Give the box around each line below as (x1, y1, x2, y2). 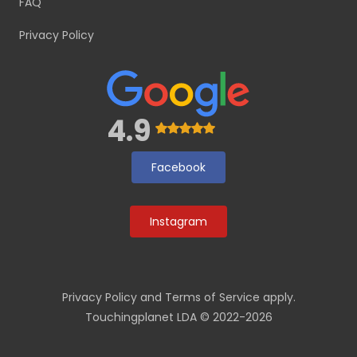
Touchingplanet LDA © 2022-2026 (84, 309, 273, 326)
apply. (259, 289, 296, 306)
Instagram (150, 214, 207, 230)
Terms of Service (164, 289, 260, 306)
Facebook (151, 159, 206, 176)
